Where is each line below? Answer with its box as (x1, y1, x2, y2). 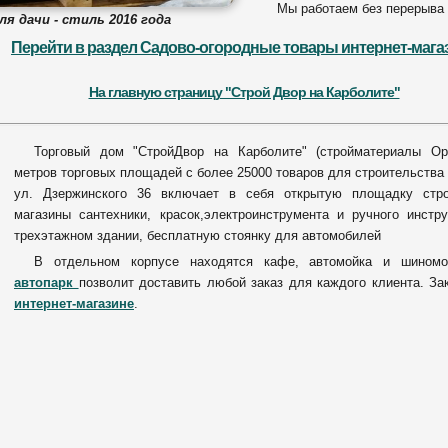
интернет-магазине (14, 296, 134, 311)
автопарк (14, 275, 79, 290)
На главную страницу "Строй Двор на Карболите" (88, 84, 400, 100)
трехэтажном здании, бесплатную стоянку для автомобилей (14, 228, 381, 243)
